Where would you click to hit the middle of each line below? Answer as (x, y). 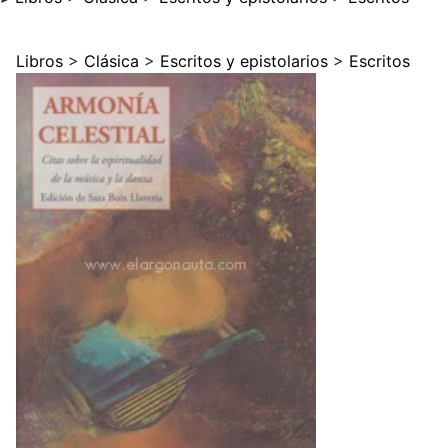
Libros (39, 61)
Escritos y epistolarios (244, 61)
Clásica (111, 61)
